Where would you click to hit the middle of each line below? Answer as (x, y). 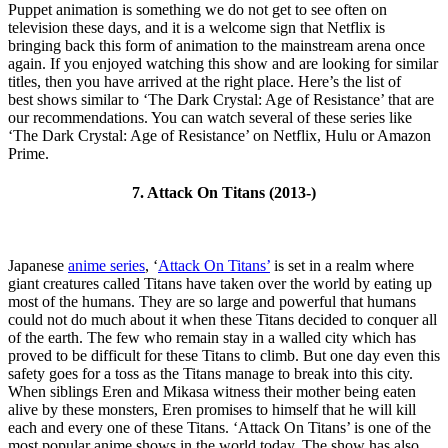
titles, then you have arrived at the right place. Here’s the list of (204, 81)
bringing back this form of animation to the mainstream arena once (216, 45)
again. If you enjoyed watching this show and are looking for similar (223, 63)
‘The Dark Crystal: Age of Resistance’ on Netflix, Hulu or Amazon (219, 135)
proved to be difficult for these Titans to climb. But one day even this (224, 356)
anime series (106, 266)
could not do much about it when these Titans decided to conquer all (222, 320)
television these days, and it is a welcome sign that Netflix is (196, 27)
